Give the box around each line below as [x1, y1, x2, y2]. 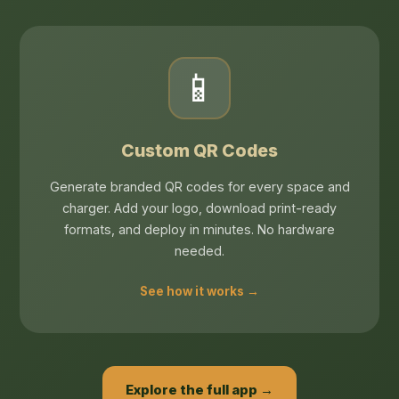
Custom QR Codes [121, 140, 278, 162]
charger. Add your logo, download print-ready [62, 200, 337, 216]
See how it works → [140, 283, 259, 298]
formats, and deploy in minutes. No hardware [64, 222, 335, 238]
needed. [175, 243, 224, 259]
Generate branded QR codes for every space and [49, 179, 350, 195]
